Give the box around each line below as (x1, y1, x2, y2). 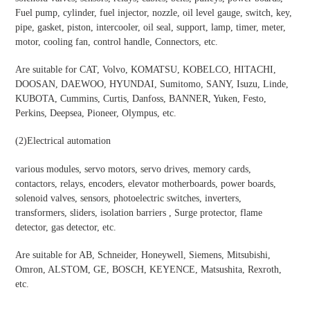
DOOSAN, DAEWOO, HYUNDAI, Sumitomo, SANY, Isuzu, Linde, (15, 78, 289, 89)
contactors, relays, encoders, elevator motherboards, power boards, (15, 178, 276, 189)
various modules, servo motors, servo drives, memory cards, (15, 163, 251, 174)
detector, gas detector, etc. (15, 221, 116, 232)
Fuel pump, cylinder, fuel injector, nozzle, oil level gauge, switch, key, (15, 7, 292, 18)
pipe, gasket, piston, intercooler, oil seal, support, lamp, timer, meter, (15, 21, 286, 33)
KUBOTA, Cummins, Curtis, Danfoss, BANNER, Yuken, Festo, (15, 93, 266, 104)
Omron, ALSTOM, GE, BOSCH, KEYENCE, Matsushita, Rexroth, (15, 264, 282, 275)
